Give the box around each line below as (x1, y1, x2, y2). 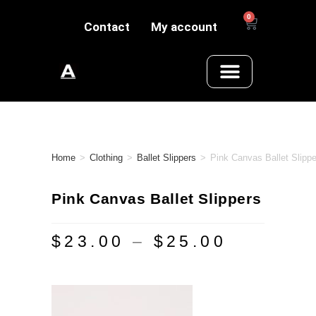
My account (151, 20, 218, 34)
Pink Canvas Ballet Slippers (51, 190, 262, 207)
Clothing (90, 152, 123, 164)
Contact (84, 20, 130, 34)
